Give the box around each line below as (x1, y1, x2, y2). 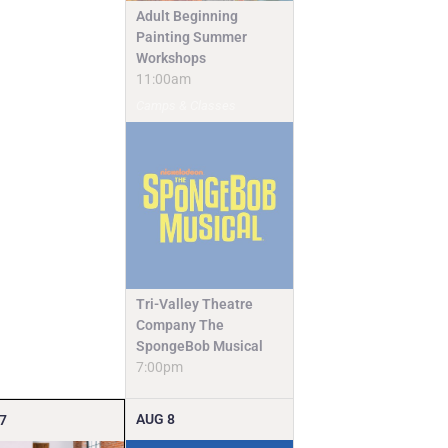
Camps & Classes (136, 98, 237, 114)
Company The (136, 316, 225, 333)
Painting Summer (136, 29, 248, 46)
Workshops (136, 50, 207, 67)
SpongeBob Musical (136, 337, 264, 354)
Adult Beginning (136, 8, 239, 25)
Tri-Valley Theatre (136, 295, 254, 312)
